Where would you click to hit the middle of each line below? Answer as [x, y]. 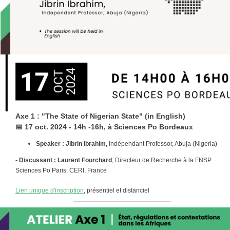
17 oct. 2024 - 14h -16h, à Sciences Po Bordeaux [109, 127]
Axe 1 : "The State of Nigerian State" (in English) [100, 116]
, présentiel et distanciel [117, 190]
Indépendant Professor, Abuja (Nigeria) [163, 144]
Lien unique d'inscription [50, 190]
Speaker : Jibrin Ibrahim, [72, 144]
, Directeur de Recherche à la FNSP [164, 160]
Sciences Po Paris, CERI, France [61, 170]
